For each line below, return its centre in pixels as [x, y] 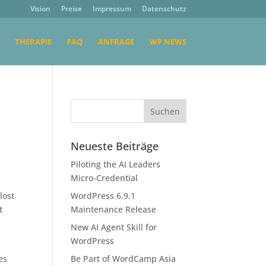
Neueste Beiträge [115, 146]
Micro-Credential [104, 178]
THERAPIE [33, 42]
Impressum [112, 9]
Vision [40, 9]
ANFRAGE [116, 42]
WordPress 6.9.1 [103, 196]
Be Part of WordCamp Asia [123, 259]
